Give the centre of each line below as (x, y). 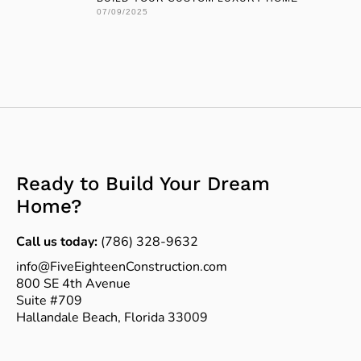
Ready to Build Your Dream (143, 183)
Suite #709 (49, 300)
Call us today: (57, 241)
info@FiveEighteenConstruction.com (122, 266)
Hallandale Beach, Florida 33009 (112, 317)
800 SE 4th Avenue (73, 283)
